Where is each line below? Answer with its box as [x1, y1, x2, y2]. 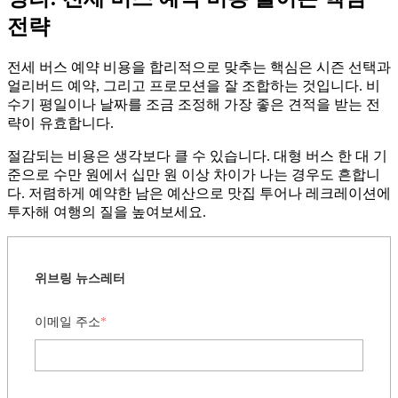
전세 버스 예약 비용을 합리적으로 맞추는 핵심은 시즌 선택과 [7, 60, 391, 76]
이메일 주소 [35, 315, 100, 330]
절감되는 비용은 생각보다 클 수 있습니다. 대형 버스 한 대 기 [7, 148, 387, 164]
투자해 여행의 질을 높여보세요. [7, 204, 206, 220]
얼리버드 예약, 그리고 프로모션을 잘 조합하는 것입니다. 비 [7, 78, 380, 94]
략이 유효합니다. [7, 115, 114, 131]
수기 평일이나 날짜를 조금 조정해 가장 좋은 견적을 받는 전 [7, 97, 380, 113]
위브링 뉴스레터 [35, 272, 125, 286]
